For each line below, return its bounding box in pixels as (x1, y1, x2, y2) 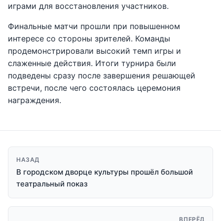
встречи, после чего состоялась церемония (8, 83, 181, 93)
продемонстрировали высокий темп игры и (8, 46, 181, 56)
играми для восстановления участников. (8, 1, 169, 11)
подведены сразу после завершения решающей (8, 71, 195, 80)
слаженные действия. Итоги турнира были (8, 58, 176, 68)
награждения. (8, 95, 61, 105)
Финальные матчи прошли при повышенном (8, 21, 180, 31)
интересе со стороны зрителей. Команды (8, 34, 170, 43)
